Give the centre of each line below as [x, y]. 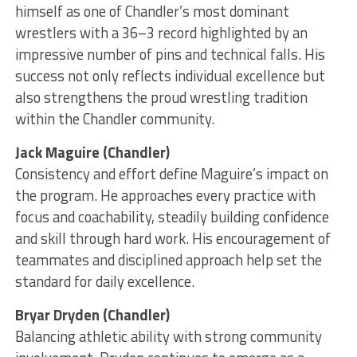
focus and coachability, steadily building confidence [172, 217]
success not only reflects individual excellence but [170, 76]
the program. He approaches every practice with [165, 196]
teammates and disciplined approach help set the [168, 260]
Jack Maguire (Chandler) [92, 153]
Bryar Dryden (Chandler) [92, 315]
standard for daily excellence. [104, 282]
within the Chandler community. [114, 119]
